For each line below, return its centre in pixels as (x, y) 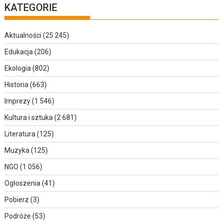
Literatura (20, 134)
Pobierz (17, 199)
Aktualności (23, 35)
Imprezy (18, 101)
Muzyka (17, 150)
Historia (17, 84)
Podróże (18, 216)
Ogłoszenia (23, 183)
